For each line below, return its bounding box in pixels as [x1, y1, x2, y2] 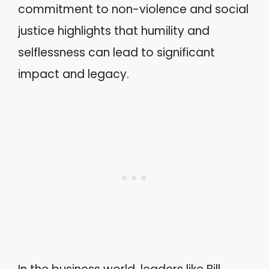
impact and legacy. [18, 66, 129, 82]
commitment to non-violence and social [18, 1, 249, 17]
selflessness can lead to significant [18, 44, 215, 61]
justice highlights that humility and [18, 23, 210, 39]
